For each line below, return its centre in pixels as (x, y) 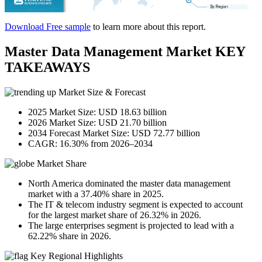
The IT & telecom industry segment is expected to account (135, 205)
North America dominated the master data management (129, 184)
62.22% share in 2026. (70, 236)
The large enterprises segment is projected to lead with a (131, 226)
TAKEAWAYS (47, 68)
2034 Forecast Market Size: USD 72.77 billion (114, 133)
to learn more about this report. (148, 27)
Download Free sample (48, 27)
